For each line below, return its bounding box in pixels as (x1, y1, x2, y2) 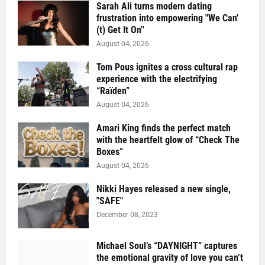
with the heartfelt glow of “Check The (96, 134, 240, 146)
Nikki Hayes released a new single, (96, 183, 231, 195)
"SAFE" (96, 195, 123, 206)
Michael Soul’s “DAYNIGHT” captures (96, 240, 237, 251)
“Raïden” (96, 85, 130, 96)
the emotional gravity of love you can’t (96, 252, 243, 263)
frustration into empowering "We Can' (96, 12, 238, 24)
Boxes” (96, 146, 123, 157)
